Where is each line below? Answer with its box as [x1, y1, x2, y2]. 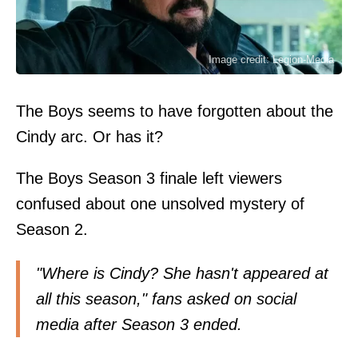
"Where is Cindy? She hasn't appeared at [36, 264, 328, 282]
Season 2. [16, 220, 88, 238]
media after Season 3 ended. [36, 315, 242, 333]
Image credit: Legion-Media [209, 53, 334, 66]
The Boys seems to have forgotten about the [16, 101, 333, 120]
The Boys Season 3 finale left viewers [16, 169, 282, 187]
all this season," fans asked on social [36, 289, 296, 308]
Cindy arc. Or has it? [16, 127, 163, 145]
